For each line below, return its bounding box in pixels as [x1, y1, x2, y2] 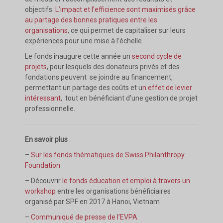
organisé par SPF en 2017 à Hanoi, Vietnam [25, 198, 160, 206]
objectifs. [25, 5, 55, 13]
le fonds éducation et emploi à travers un [61, 177, 190, 185]
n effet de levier [142, 84, 192, 92]
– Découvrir [25, 177, 61, 185]
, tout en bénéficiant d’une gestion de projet [61, 94, 198, 102]
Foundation [25, 161, 60, 169]
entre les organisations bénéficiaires [57, 187, 171, 195]
